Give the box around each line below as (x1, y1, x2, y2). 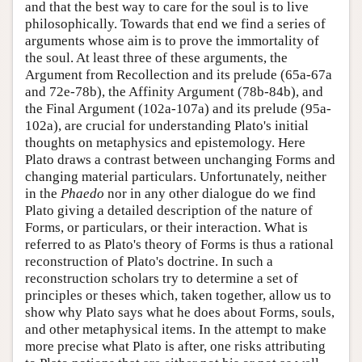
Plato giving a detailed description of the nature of (25, 202, 313, 218)
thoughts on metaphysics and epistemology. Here (25, 134, 305, 150)
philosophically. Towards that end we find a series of (25, 15, 326, 32)
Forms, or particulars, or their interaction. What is (25, 219, 308, 235)
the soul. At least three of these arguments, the (25, 49, 288, 65)
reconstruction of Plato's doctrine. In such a (25, 253, 273, 269)
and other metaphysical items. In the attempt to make (25, 321, 326, 337)
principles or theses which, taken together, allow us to (25, 287, 331, 303)
